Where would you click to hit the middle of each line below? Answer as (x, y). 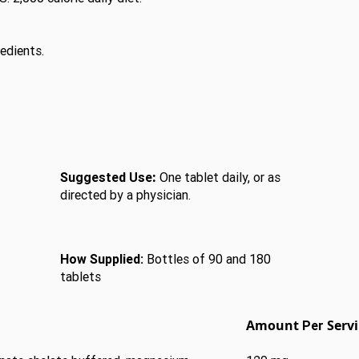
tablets (81, 276)
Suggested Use (106, 177)
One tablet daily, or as (218, 177)
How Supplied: (102, 259)
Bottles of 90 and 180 (209, 259)
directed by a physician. (125, 195)
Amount (274, 325)
